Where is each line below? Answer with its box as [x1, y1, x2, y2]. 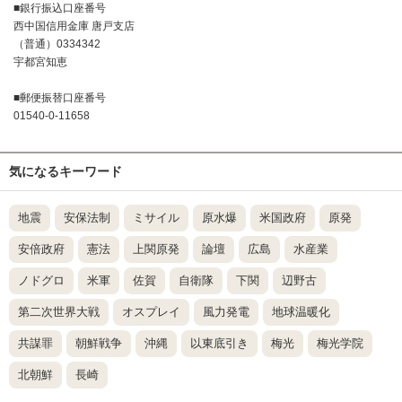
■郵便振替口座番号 [13, 92, 106, 105]
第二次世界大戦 [18, 305, 100, 319]
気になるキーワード [9, 164, 122, 179]
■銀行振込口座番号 [13, 2, 106, 15]
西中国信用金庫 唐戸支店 [13, 20, 135, 33]
